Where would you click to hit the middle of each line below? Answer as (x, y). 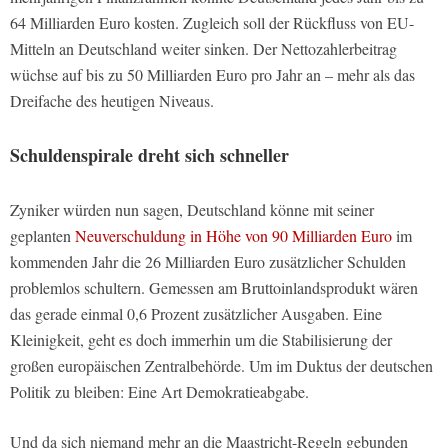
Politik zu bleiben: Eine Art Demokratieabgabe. (159, 392)
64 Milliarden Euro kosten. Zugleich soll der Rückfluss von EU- (212, 23)
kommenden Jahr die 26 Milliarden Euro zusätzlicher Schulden (208, 262)
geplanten (42, 236)
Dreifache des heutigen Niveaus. (112, 101)
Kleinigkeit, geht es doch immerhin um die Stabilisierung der (201, 340)
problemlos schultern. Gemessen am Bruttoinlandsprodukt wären (214, 288)
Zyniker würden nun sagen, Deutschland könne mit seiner (192, 210)
